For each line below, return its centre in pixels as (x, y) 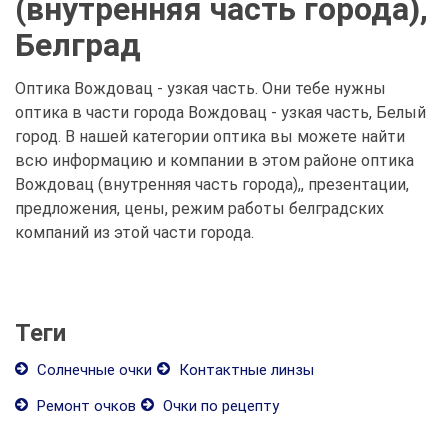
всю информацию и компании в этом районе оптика (214, 160)
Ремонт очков (84, 406)
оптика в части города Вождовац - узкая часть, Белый (220, 112)
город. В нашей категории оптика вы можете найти (210, 136)
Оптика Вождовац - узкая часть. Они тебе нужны (200, 88)
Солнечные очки (92, 370)
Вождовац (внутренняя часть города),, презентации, (212, 184)
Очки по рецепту (219, 406)
